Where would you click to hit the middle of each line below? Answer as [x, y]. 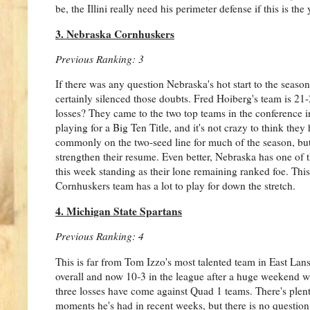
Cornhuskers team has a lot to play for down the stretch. [175, 186]
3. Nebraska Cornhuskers [115, 34]
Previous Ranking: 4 [100, 236]
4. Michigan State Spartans [119, 211]
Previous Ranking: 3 [100, 59]
